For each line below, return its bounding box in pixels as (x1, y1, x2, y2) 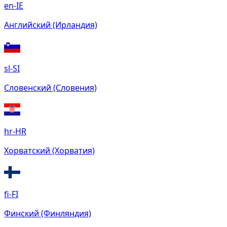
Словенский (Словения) (4, 82, 97, 94)
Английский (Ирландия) (4, 19, 97, 31)
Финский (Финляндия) (4, 208, 91, 219)
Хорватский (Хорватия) (4, 145, 95, 157)
